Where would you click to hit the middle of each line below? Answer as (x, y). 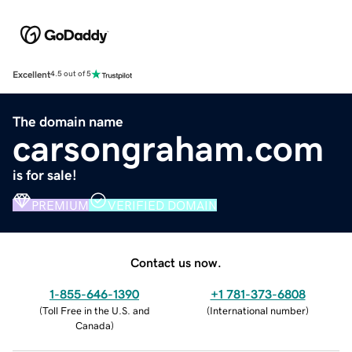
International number (258, 310)
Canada (93, 325)
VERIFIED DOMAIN (162, 205)
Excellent (31, 74)
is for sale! (45, 175)
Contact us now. (176, 262)
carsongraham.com (168, 148)
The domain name (68, 121)
